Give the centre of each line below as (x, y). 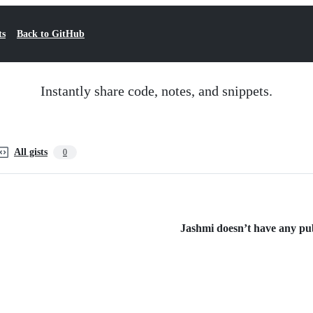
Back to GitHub (51, 34)
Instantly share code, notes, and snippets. (156, 91)
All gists (31, 152)
